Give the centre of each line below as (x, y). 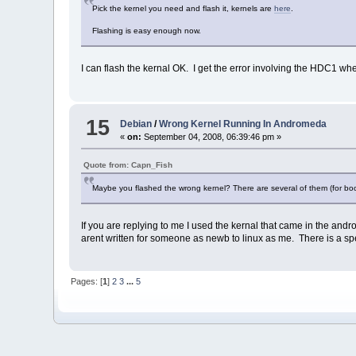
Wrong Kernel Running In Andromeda (243, 124)
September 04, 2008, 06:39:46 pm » (212, 136)
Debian (136, 124)
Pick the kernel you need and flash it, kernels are (184, 9)
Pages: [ (87, 282)
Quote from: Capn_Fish (128, 164)
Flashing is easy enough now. (147, 31)
